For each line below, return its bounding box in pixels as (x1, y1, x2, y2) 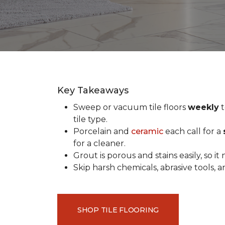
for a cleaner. (73, 139, 126, 148)
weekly (188, 102, 219, 112)
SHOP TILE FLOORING (77, 205, 159, 214)
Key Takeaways (57, 85, 129, 96)
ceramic (131, 127, 163, 136)
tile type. (73, 115, 107, 124)
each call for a (163, 127, 223, 136)
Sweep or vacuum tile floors (73, 102, 188, 112)
